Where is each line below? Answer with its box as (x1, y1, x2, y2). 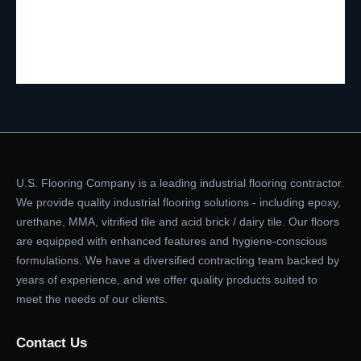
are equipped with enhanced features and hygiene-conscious (16, 234, 327, 247)
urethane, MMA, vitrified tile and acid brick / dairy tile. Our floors (16, 214, 339, 228)
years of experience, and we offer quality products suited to (16, 272, 317, 286)
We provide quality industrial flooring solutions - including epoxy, (16, 195, 341, 209)
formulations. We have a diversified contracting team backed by (16, 253, 339, 267)
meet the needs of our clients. (16, 292, 168, 305)
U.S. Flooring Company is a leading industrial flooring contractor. (16, 176, 344, 189)
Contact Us (16, 334, 87, 351)
